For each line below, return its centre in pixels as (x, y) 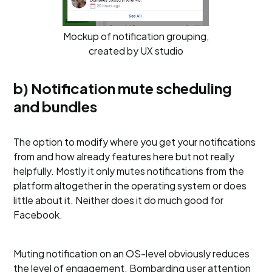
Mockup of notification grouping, (136, 36)
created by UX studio (136, 51)
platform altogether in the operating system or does (130, 185)
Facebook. (38, 215)
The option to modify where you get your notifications (135, 142)
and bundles (56, 106)
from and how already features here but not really (124, 156)
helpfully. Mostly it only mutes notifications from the (129, 171)
